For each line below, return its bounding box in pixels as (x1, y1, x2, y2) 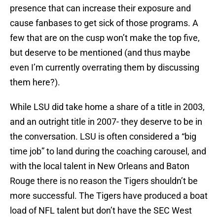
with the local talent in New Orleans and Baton (10, 161, 189, 172)
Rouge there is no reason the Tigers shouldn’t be (10, 176, 198, 186)
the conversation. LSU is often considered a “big (10, 131, 196, 142)
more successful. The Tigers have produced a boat (10, 190, 208, 201)
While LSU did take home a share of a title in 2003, (10, 102, 205, 112)
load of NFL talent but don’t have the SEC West (10, 205, 192, 216)
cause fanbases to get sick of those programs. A (10, 18, 198, 29)
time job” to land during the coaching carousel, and (10, 146, 206, 157)
